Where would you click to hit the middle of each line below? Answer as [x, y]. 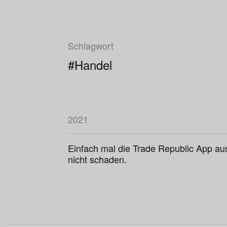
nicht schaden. [97, 159]
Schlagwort [91, 46]
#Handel [90, 65]
